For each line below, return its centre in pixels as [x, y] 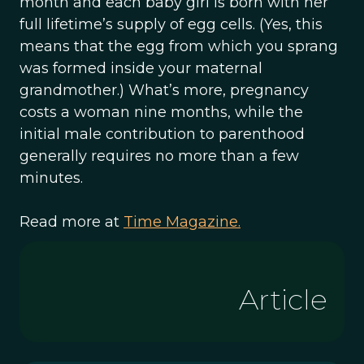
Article [283, 299]
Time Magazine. [182, 222]
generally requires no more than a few [159, 156]
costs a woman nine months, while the [161, 112]
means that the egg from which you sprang [179, 46]
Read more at [71, 222]
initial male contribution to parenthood [162, 134]
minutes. [51, 178]
